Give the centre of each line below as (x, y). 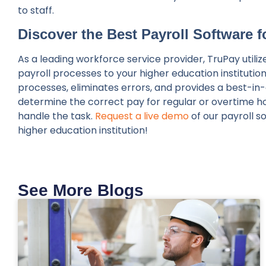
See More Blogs (81, 190)
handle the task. (56, 116)
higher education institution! (84, 131)
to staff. (36, 10)
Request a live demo (142, 116)
